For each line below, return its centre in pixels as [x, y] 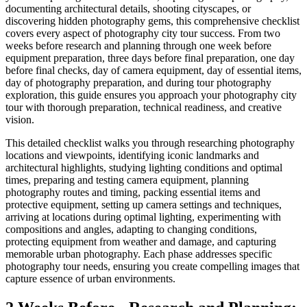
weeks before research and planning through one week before [138, 46]
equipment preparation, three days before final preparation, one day [150, 58]
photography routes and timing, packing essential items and [133, 193]
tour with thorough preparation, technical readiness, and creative [144, 108]
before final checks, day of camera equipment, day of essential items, [153, 71]
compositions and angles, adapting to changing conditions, [131, 230]
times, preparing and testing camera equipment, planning [127, 180]
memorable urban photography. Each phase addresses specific [139, 254]
